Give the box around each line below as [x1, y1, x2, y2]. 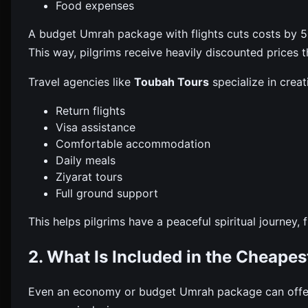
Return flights [56, 103, 125, 118]
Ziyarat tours [56, 169, 122, 184]
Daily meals [56, 153, 115, 167]
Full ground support [56, 186, 158, 200]
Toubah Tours [134, 74, 209, 89]
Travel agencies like [28, 74, 134, 89]
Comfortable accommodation [56, 136, 210, 151]
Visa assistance [56, 120, 135, 134]
